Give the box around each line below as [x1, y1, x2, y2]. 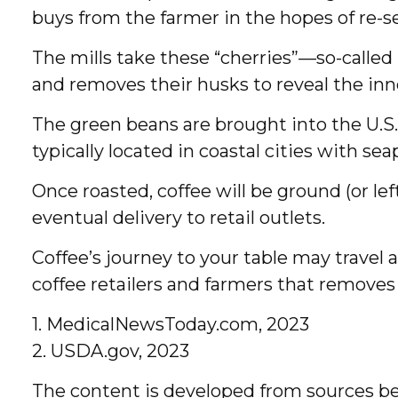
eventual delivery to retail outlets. [32, 207, 326, 229]
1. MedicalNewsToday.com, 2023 [32, 314, 310, 336]
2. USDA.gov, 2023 [32, 340, 190, 362]
